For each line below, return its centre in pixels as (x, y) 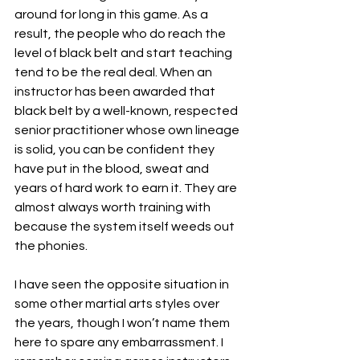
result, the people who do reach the (121, 34)
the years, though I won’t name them (123, 323)
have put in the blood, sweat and (113, 169)
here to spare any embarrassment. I (120, 342)
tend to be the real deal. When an (115, 72)
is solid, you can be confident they (116, 149)
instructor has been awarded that (116, 92)
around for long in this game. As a (112, 14)
